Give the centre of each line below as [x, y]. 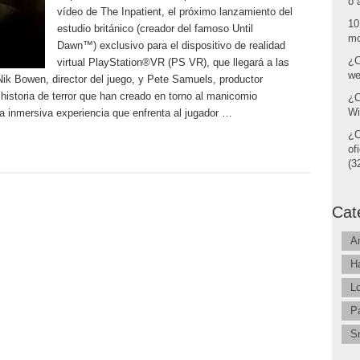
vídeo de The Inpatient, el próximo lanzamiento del [174, 12]
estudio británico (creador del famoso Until [155, 29]
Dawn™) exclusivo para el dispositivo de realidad [171, 45]
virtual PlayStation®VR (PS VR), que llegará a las [173, 62]
